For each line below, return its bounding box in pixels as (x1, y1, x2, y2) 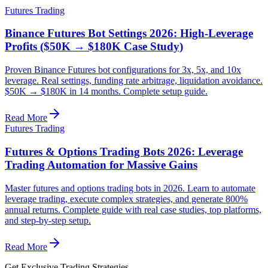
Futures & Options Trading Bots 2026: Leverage (5, 145, 243, 158)
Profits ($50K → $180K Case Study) (5, 40, 183, 53)
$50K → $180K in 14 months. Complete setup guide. (5, 86, 208, 97)
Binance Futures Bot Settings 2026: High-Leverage (5, 27, 253, 40)
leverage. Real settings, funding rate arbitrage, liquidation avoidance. (5, 75, 263, 86)
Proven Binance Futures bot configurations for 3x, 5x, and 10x (5, 65, 241, 75)
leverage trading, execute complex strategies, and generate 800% (5, 193, 248, 204)
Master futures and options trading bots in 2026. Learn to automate (5, 182, 255, 193)
